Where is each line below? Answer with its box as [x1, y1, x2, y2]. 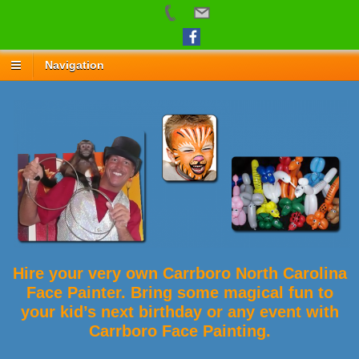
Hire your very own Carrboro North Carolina [12, 264, 347, 283]
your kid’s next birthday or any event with [20, 303, 339, 321]
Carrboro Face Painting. [88, 322, 271, 341]
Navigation [45, 58, 104, 72]
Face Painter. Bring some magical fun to [26, 284, 333, 302]
